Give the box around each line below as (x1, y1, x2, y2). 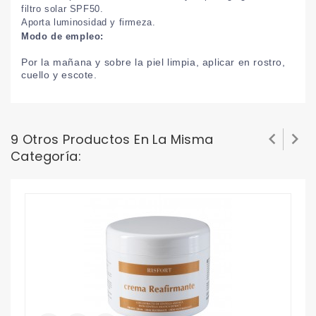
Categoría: (11, 147, 82, 165)
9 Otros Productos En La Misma (11, 130, 214, 148)
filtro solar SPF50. (21, 3, 104, 14)
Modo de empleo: (21, 30, 104, 42)
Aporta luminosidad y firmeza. (21, 16, 156, 28)
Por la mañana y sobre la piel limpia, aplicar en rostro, (21, 56, 286, 68)
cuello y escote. (21, 68, 97, 80)
